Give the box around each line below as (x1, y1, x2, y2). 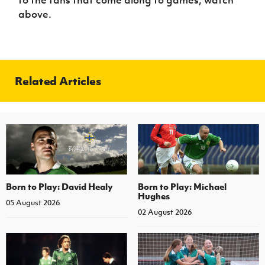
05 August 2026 (6, 198, 60, 208)
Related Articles (15, 73, 101, 88)
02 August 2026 (137, 207, 192, 218)
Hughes (137, 190, 170, 202)
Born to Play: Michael (137, 180, 227, 193)
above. (18, 7, 54, 21)
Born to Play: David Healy (6, 180, 113, 193)
